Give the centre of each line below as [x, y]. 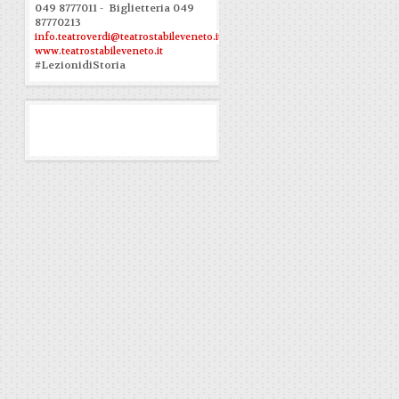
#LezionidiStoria [80, 65]
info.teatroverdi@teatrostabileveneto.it [128, 37]
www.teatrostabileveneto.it [99, 51]
